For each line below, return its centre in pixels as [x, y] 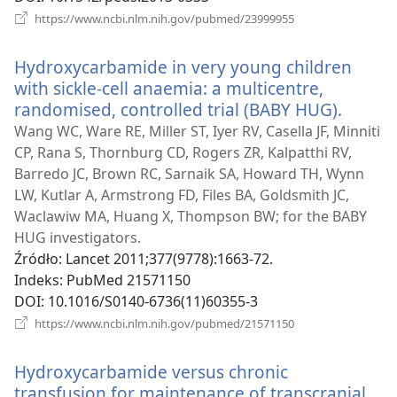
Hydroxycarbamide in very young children [183, 67]
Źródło [36, 259]
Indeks [37, 280]
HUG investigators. [78, 238]
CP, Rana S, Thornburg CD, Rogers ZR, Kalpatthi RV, [183, 153]
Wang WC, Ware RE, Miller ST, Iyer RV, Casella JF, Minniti [197, 132]
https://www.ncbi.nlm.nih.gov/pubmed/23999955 [163, 19]
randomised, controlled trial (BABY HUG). [178, 110]
